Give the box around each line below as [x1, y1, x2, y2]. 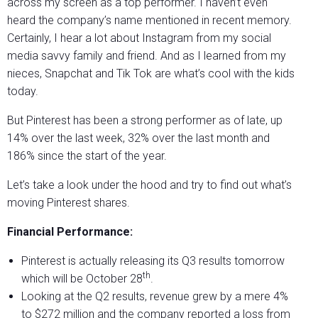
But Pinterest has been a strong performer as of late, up [7, 114, 283, 128]
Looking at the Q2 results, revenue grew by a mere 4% [21, 290, 288, 304]
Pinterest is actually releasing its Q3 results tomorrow [21, 254, 285, 268]
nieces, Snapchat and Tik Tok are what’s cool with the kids [7, 67, 295, 81]
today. [7, 84, 38, 99]
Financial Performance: [7, 225, 133, 239]
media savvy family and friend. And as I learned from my [7, 49, 286, 63]
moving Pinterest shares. [7, 196, 130, 210]
